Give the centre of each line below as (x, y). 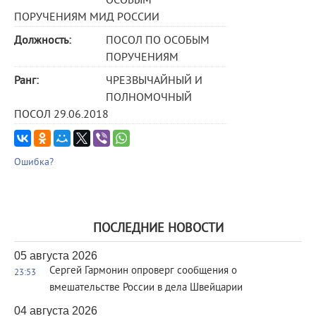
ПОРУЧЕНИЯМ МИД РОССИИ (87, 18)
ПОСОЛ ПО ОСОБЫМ (158, 41)
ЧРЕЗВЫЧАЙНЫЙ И (154, 81)
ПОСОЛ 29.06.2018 (61, 115)
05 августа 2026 (56, 256)
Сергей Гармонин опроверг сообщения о (143, 271)
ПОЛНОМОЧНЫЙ (149, 98)
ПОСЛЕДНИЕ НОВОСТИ (158, 229)
